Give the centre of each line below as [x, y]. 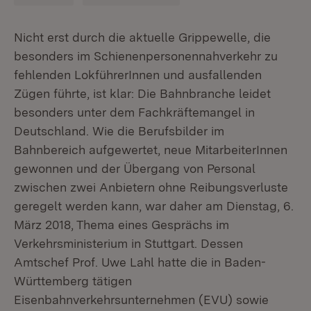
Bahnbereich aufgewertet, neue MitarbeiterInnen [151, 150]
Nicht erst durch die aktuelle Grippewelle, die [142, 37]
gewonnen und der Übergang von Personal [135, 168]
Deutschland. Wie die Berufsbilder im [119, 131]
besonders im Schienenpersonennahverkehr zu [146, 56]
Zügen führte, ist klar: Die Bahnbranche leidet [142, 93]
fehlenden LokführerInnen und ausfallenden [138, 75]
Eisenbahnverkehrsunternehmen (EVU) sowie [141, 300]
